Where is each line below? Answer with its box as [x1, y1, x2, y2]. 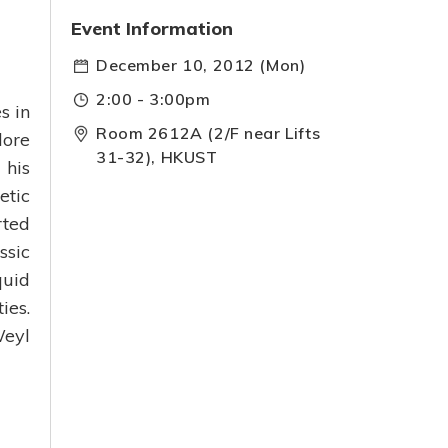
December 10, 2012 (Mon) [96, 55, 306, 75]
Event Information [71, 17, 233, 40]
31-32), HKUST [96, 147, 218, 167]
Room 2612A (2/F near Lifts [96, 123, 321, 143]
